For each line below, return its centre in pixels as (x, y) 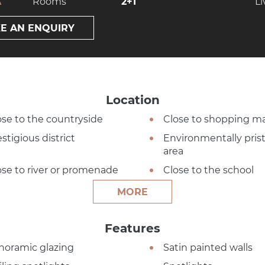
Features (132, 229)
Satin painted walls (208, 248)
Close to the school (208, 170)
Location (132, 100)
